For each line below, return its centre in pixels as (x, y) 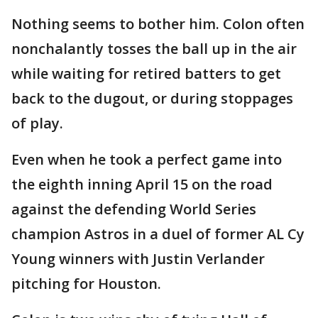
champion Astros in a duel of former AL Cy (158, 234)
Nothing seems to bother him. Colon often (158, 24)
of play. (37, 124)
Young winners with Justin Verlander (138, 259)
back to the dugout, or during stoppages (152, 99)
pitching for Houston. (86, 284)
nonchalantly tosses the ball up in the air (154, 49)
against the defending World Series (134, 209)
